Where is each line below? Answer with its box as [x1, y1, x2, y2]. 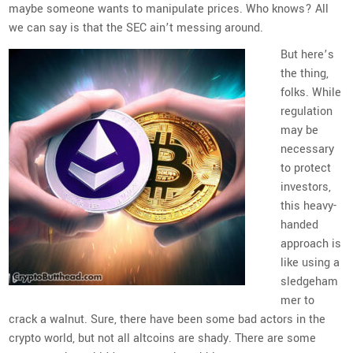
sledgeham [281, 273, 339, 290]
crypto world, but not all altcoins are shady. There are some [9, 329, 317, 347]
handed [281, 216, 319, 233]
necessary [281, 140, 335, 158]
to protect [281, 159, 332, 176]
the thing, [281, 65, 329, 82]
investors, [281, 178, 332, 195]
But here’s [281, 46, 335, 63]
